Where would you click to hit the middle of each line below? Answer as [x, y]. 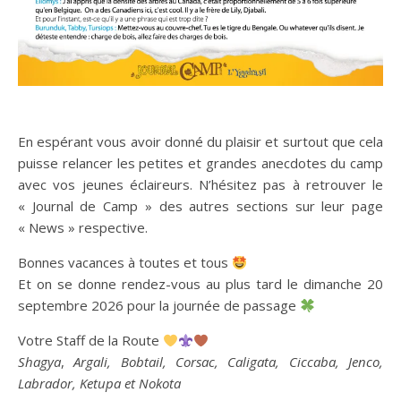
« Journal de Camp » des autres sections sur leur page [200, 206]
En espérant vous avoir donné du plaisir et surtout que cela [200, 141]
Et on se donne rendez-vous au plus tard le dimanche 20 [200, 284]
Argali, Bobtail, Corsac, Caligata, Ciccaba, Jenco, [229, 362]
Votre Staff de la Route [90, 340]
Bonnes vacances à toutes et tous [125, 262]
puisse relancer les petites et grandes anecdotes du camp [200, 163]
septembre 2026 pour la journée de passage [159, 305]
